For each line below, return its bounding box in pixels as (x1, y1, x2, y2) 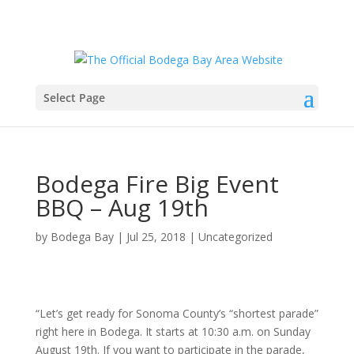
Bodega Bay (50, 228, 114, 244)
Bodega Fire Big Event (35, 167, 279, 200)
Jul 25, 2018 (126, 228, 186, 244)
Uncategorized (198, 228, 273, 244)
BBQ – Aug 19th (35, 190, 209, 224)
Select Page (43, 89, 105, 105)
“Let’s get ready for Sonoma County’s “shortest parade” (35, 305, 318, 321)
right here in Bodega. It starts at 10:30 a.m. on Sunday (35, 323, 311, 339)
